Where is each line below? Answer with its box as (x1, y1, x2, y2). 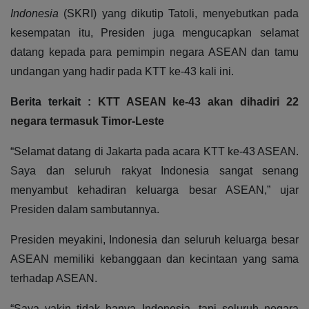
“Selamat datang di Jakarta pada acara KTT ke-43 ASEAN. (10, 146, 299, 158)
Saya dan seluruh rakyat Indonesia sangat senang (10, 165, 299, 177)
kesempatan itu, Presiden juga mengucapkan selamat (10, 27, 299, 39)
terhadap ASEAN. (10, 272, 97, 285)
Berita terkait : (10, 96, 98, 108)
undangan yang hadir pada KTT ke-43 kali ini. (10, 66, 234, 78)
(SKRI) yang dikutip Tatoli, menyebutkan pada (63, 8, 299, 20)
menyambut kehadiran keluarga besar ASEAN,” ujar (10, 184, 299, 197)
